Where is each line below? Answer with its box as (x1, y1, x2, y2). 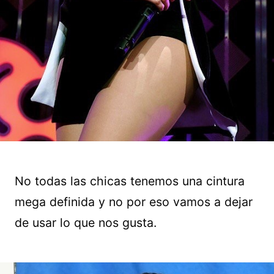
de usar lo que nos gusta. (15, 215, 157, 231)
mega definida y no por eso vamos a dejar (15, 194, 253, 210)
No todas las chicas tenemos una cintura (15, 174, 245, 189)
